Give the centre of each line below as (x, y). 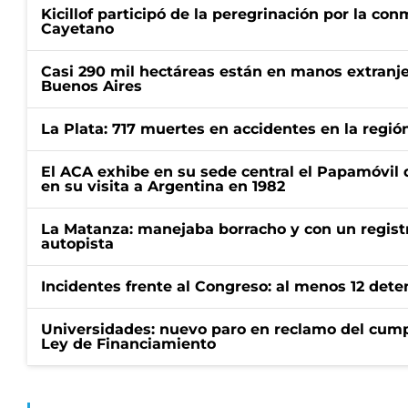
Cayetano (77, 29)
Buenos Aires (92, 86)
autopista (77, 244)
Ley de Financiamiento (128, 344)
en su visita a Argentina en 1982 (163, 186)
